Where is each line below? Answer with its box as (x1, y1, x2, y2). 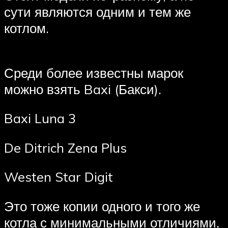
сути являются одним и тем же (4, 4, 191, 20)
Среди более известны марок (4, 64, 183, 81)
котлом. (4, 20, 49, 37)
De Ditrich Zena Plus (4, 139, 127, 156)
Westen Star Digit (4, 168, 113, 185)
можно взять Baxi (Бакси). (4, 80, 161, 97)
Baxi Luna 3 (4, 110, 76, 127)
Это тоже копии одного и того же (4, 198, 200, 215)
